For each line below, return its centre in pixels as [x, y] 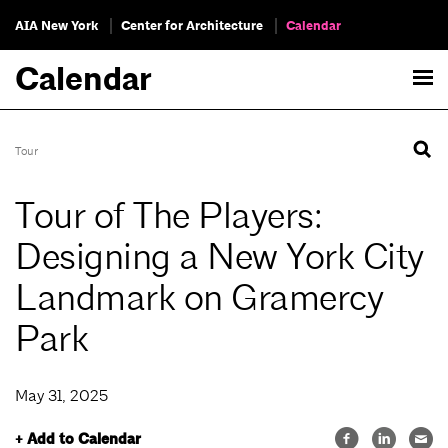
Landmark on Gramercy [199, 298]
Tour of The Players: [169, 216]
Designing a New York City [219, 257]
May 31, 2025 [61, 396]
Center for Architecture [192, 26]
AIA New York [56, 26]
